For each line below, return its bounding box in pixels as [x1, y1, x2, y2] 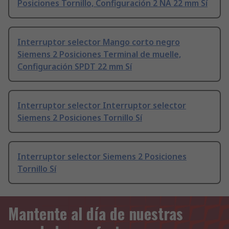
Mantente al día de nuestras [8, 202, 183, 225]
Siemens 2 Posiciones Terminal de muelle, [17, 49, 181, 60]
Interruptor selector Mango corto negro [17, 36, 180, 48]
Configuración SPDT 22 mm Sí [17, 61, 132, 73]
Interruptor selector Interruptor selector [17, 100, 186, 111]
